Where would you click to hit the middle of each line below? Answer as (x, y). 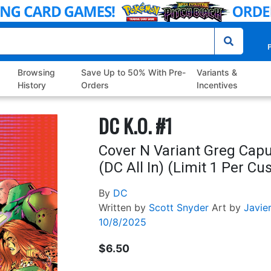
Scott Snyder (178, 208)
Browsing (37, 73)
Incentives (217, 85)
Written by (122, 208)
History (32, 85)
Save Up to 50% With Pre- (133, 73)
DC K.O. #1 (135, 126)
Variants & (217, 73)
